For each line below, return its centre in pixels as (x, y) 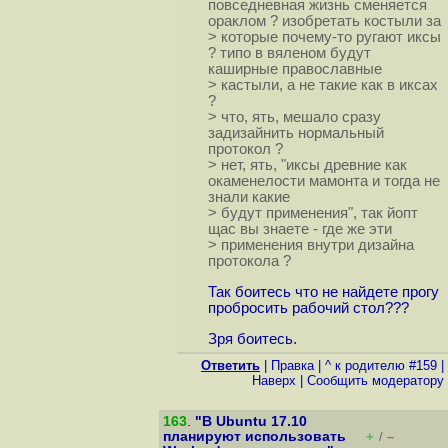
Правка (292, 365)
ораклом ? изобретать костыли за (324, 21)
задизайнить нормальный (295, 133)
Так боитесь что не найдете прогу (323, 292)
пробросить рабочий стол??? (308, 308)
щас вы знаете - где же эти (299, 229)
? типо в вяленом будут (289, 53)
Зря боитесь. (252, 338)
